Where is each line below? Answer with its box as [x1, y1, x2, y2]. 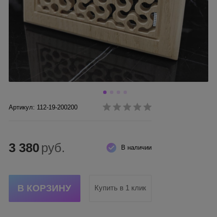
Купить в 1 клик [94, 184, 146, 192]
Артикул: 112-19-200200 [9, 104, 77, 111]
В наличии [121, 144, 152, 151]
